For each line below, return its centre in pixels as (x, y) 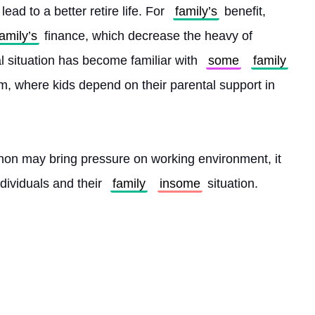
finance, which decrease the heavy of (147, 36)
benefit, (245, 11)
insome (180, 184)
